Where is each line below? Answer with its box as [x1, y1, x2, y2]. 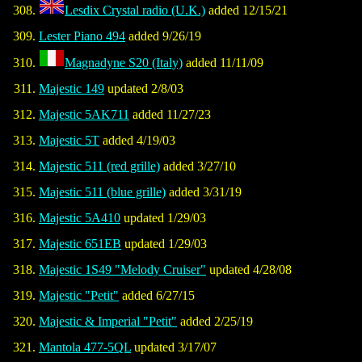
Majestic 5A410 [39, 211, 120, 225]
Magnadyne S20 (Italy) [65, 56, 183, 70]
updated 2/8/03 [104, 82, 183, 96]
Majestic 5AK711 [39, 107, 129, 122]
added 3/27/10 [160, 159, 236, 174]
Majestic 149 [39, 82, 104, 96]
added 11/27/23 [129, 107, 211, 122]
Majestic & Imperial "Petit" [39, 314, 177, 329]
